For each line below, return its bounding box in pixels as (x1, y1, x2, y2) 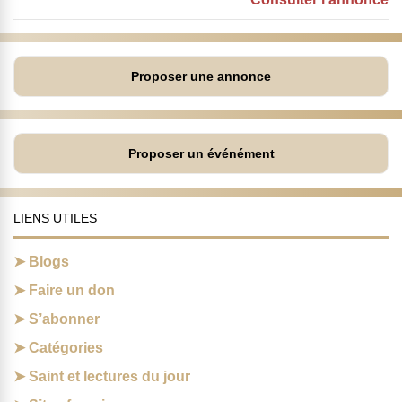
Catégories (29, 340, 103, 356)
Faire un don (29, 283, 115, 299)
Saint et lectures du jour (29, 369, 190, 385)
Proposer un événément (127, 146, 275, 162)
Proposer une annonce (131, 69, 271, 84)
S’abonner (29, 311, 100, 328)
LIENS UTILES (13, 211, 97, 226)
